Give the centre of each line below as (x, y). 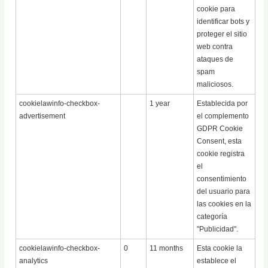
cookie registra (221, 154)
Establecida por (223, 104)
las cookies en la (224, 204)
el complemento (223, 116)
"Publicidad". (218, 229)
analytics (34, 261)
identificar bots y (223, 22)
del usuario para (224, 192)
